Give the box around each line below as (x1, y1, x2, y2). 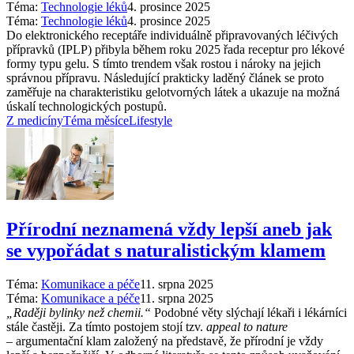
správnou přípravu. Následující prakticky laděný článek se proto (6, 71, 324, 85)
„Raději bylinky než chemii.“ (6, 306, 151, 320)
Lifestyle (129, 114, 172, 128)
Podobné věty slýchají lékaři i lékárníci (151, 306, 347, 320)
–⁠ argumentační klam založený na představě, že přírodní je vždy (6, 334, 323, 348)
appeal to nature (206, 320, 288, 334)
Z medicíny (6, 114, 63, 128)
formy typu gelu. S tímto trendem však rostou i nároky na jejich (6, 57, 321, 71)
